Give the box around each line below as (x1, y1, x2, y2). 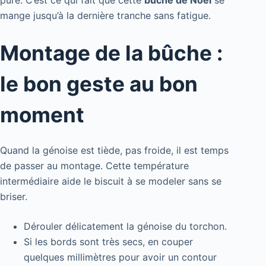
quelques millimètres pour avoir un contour (24, 251, 217, 263)
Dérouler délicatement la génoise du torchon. (24, 220, 227, 232)
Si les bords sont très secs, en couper (24, 235, 193, 248)
